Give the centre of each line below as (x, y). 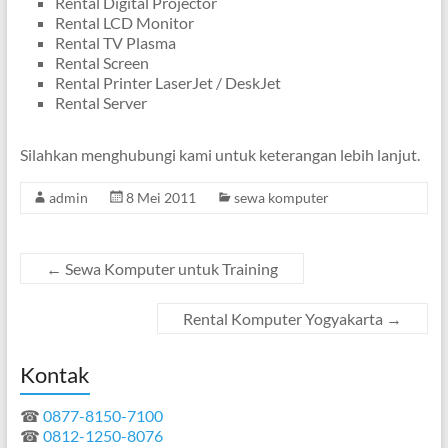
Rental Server (100, 102)
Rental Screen (101, 62)
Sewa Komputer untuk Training (169, 268)
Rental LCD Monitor (124, 22)
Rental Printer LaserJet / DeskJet (167, 82)
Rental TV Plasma (115, 42)
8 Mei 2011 (160, 197)
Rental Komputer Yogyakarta (285, 318)
